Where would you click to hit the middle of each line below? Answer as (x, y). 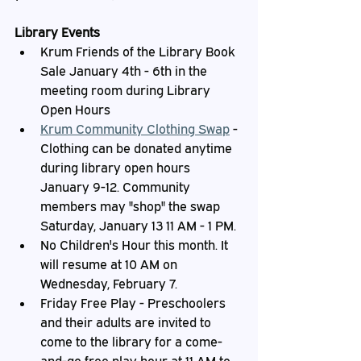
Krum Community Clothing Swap (135, 129)
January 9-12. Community (117, 187)
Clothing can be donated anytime (138, 148)
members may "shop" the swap (132, 206)
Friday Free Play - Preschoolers (135, 303)
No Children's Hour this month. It (136, 245)
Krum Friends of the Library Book (139, 52)
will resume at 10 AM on (110, 264)
